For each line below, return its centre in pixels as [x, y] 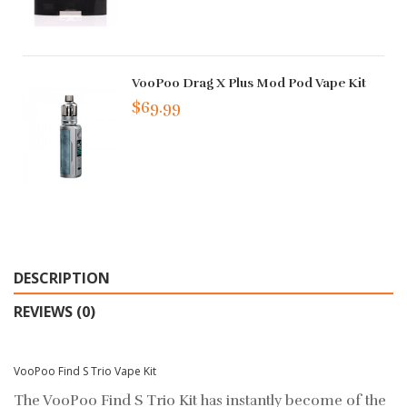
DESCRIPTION [62, 278]
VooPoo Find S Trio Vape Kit [85, 372]
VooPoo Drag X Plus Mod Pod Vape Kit [249, 83]
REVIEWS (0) [55, 312]
